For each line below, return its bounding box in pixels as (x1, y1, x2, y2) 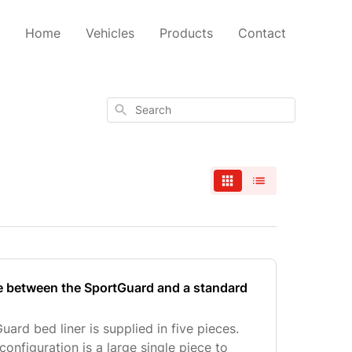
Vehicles (86, 25, 134, 41)
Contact (238, 25, 286, 41)
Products (159, 25, 213, 41)
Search (112, 101, 146, 115)
